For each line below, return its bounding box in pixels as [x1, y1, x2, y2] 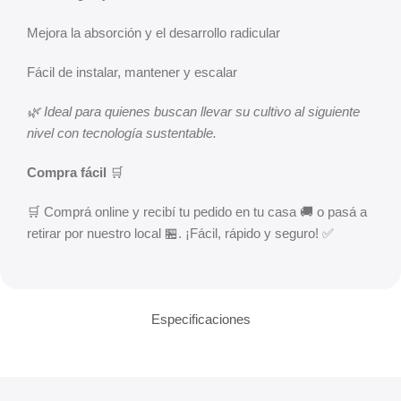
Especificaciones [150, 311, 251, 327]
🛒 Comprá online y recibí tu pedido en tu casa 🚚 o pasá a [27, 204, 367, 219]
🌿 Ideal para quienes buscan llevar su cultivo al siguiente [27, 104, 360, 119]
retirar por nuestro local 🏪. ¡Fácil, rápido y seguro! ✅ [27, 226, 334, 241]
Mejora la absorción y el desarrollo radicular [27, 25, 280, 40]
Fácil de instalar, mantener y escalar [27, 64, 237, 80]
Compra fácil [27, 165, 107, 180]
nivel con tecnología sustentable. [27, 125, 217, 141]
